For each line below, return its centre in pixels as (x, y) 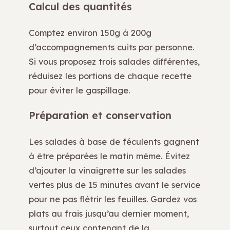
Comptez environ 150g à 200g (90, 32)
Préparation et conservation (100, 116)
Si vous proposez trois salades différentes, (114, 61)
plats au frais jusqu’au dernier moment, (109, 214)
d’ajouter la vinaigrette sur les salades (107, 170)
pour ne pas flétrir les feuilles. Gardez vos (113, 199)
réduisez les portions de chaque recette (110, 75)
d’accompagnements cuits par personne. (111, 47)
